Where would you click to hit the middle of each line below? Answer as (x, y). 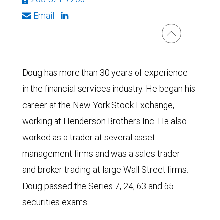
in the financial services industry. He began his (109, 89)
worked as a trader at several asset (89, 137)
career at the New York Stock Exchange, (98, 105)
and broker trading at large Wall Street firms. (105, 170)
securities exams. (55, 202)
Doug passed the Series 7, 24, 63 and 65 (98, 186)
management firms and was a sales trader (101, 153)
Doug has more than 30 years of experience (105, 72)
